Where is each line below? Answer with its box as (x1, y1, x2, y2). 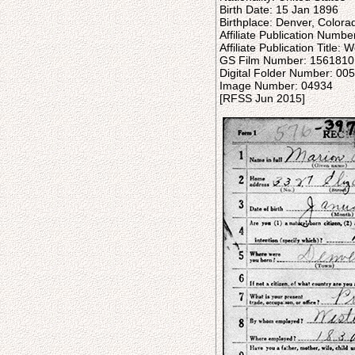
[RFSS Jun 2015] (219, 92, 305, 105)
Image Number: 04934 (219, 79, 333, 92)
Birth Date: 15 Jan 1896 (219, 3, 338, 16)
